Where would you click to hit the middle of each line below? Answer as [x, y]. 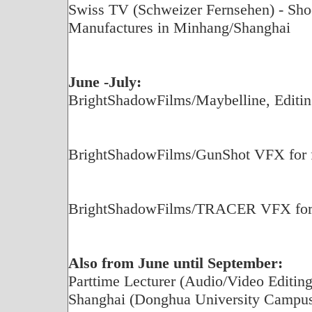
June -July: [104, 82]
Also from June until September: [175, 263]
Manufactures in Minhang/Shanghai [179, 28]
